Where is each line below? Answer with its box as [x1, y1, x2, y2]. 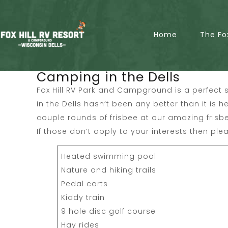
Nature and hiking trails [61, 164, 156, 175]
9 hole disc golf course [61, 206, 156, 216]
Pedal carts [61, 178, 108, 189]
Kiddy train [61, 192, 105, 203]
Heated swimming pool [61, 151, 156, 161]
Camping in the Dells [37, 68, 180, 86]
